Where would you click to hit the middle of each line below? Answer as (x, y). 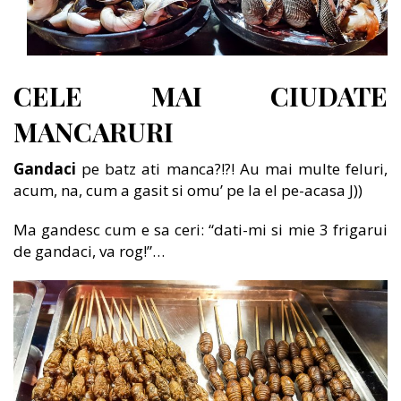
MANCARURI (94, 132)
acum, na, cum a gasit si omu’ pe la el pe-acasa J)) (188, 191)
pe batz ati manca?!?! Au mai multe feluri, (235, 169)
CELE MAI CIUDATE (200, 96)
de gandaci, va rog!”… (89, 252)
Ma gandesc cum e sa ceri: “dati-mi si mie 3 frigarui (200, 230)
